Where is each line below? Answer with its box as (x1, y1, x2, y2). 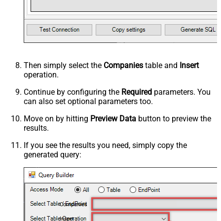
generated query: (24, 149, 81, 159)
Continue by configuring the (24, 87, 121, 97)
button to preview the (136, 113, 211, 123)
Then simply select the (24, 60, 104, 70)
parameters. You (152, 87, 211, 97)
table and (143, 60, 180, 70)
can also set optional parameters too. (24, 96, 153, 106)
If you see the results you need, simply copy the (24, 140, 187, 150)
